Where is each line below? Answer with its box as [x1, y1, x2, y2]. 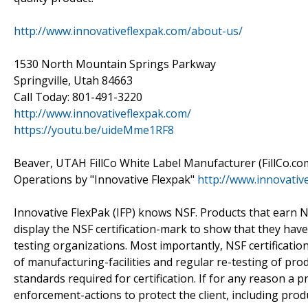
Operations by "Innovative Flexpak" [14, 171, 197, 187]
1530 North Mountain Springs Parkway [14, 56, 216, 71]
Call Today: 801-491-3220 [14, 89, 142, 104]
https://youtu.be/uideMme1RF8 [14, 122, 174, 137]
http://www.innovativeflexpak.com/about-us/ [14, 23, 243, 38]
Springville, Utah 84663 [14, 72, 133, 88]
